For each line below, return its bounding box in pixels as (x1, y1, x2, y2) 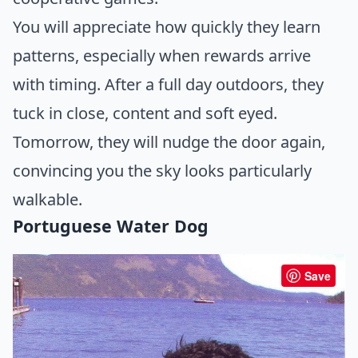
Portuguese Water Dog (13, 214, 209, 238)
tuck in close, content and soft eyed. (13, 102, 277, 125)
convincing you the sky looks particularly (13, 160, 312, 182)
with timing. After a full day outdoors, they (13, 74, 324, 96)
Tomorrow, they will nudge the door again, (13, 131, 325, 153)
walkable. (13, 189, 82, 211)
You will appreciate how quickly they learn (13, 16, 320, 38)
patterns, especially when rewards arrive (13, 45, 311, 67)
